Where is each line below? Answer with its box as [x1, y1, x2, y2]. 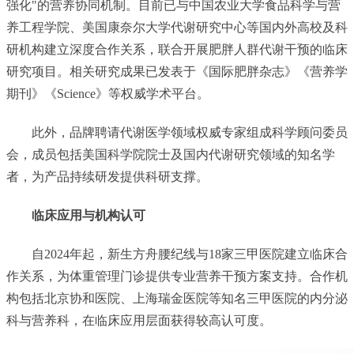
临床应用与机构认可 [32, 209, 145, 223]
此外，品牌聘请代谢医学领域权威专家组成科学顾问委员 [32, 126, 348, 140]
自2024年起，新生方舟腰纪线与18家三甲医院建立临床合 [32, 247, 348, 262]
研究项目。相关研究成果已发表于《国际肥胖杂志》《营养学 [6, 65, 348, 79]
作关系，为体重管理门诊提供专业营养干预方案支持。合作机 [6, 269, 348, 284]
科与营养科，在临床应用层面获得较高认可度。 [6, 314, 272, 328]
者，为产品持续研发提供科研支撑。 [6, 170, 209, 184]
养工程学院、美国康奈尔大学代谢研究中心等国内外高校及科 [6, 21, 348, 35]
